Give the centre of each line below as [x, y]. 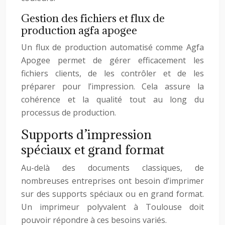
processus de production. [69, 113]
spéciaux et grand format [93, 149]
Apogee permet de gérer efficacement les [113, 60]
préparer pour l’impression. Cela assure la [113, 86]
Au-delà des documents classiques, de [113, 168]
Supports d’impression [86, 134]
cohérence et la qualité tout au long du [113, 99]
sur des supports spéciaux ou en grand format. [113, 194]
